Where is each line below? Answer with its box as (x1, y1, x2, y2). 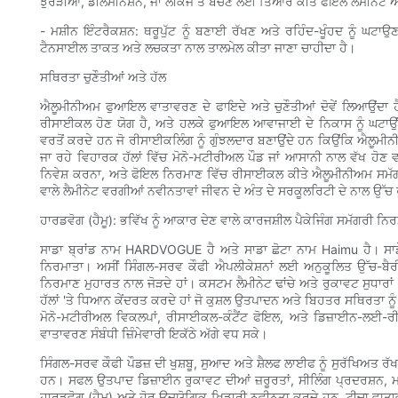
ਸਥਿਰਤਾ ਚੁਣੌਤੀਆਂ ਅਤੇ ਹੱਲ (40, 69, 166, 85)
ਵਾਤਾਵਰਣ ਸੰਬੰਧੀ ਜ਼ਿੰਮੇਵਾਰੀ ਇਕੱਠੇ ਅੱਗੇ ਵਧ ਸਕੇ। (40, 326, 267, 342)
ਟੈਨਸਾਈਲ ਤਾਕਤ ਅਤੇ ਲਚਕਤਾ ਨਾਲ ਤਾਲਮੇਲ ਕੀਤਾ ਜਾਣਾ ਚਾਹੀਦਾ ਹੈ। (40, 40, 355, 56)
